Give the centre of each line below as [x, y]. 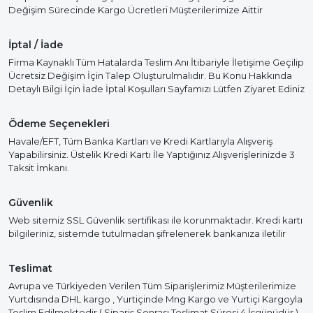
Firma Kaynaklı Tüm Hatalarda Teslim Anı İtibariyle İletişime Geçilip [156, 62]
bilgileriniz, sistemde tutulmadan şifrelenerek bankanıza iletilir [147, 233]
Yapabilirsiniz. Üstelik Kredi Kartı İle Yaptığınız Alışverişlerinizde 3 [152, 154]
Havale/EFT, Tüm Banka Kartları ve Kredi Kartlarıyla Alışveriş [140, 141]
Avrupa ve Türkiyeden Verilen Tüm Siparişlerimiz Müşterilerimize [152, 286]
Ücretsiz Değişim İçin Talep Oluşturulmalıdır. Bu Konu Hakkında [150, 75]
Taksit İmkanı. [39, 168]
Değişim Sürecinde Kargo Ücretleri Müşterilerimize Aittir [136, 10]
